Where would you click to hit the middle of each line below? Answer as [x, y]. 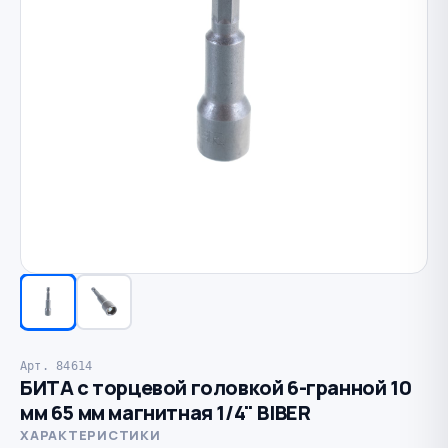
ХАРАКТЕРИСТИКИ [90, 434]
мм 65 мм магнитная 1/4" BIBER [165, 412]
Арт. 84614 [56, 365]
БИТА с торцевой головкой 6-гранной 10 [216, 387]
